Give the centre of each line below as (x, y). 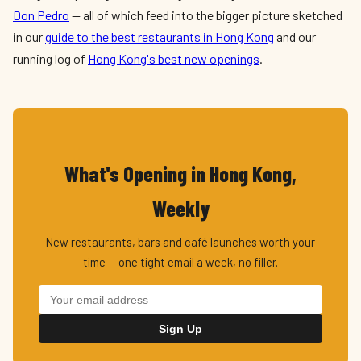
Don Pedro (41, 15)
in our (29, 37)
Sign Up (180, 329)
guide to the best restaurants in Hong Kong (160, 37)
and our (295, 37)
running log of (50, 58)
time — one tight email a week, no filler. (180, 262)
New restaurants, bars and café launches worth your (180, 242)
